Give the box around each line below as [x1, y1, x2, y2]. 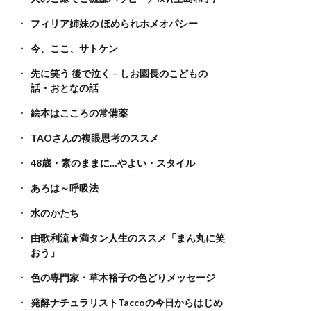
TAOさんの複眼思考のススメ [30, 132, 159, 144]
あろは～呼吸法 [30, 182, 99, 194]
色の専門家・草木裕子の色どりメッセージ [30, 271, 215, 283]
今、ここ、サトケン [30, 42, 118, 54]
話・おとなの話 [30, 82, 99, 94]
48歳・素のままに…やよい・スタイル [30, 157, 195, 169]
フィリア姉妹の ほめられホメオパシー [30, 17, 198, 29]
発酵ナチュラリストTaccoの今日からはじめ [30, 296, 223, 308]
